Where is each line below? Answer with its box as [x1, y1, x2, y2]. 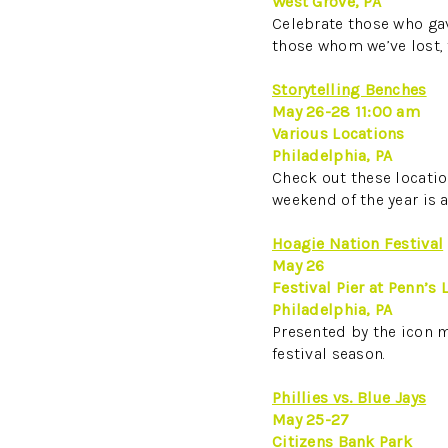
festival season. [272, 343, 386, 363]
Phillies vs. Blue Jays [272, 387, 427, 407]
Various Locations [272, 123, 405, 143]
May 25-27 [272, 409, 350, 429]
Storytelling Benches [272, 79, 427, 99]
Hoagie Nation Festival [272, 233, 444, 253]
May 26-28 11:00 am [272, 101, 421, 121]
